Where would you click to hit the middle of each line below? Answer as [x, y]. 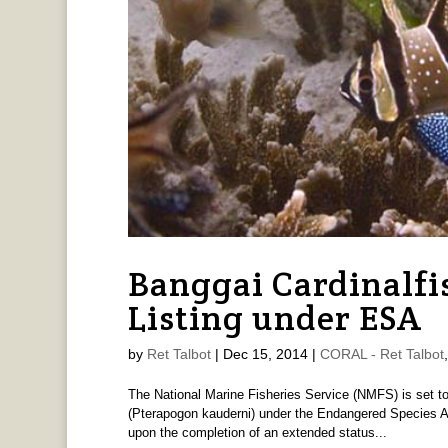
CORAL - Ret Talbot [381, 353]
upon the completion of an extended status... [257, 432]
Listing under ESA [274, 317]
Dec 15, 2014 [265, 353]
